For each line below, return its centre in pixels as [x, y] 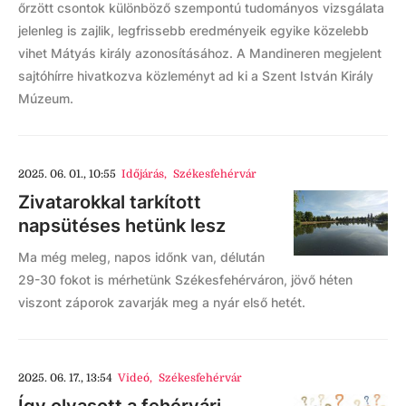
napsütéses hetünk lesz [122, 225]
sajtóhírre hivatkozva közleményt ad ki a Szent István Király [196, 75]
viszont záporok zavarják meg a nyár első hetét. [162, 302]
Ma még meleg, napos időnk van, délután [141, 256]
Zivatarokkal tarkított [110, 202]
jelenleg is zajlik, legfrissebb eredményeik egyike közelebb [193, 30]
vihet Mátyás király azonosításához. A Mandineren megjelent [200, 53]
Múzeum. [46, 98]
